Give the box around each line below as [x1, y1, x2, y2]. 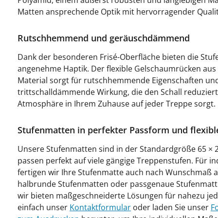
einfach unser [18, 202, 70, 213]
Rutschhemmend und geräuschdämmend [18, 32, 190, 44]
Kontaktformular [70, 202, 131, 213]
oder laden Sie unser [131, 202, 211, 213]
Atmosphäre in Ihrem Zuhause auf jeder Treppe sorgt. [18, 98, 216, 109]
